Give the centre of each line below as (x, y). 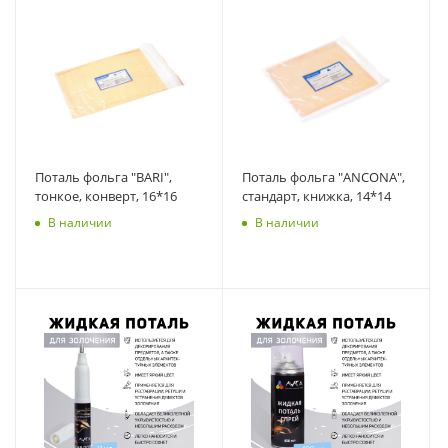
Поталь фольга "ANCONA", (323, 176)
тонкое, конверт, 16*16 (106, 195)
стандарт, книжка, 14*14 (316, 195)
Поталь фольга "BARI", (103, 176)
